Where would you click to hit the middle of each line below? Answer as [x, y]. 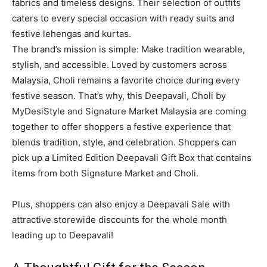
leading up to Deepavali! [63, 235]
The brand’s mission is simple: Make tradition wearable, [128, 49]
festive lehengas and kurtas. [72, 33]
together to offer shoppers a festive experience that [121, 126]
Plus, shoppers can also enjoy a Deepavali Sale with [121, 204]
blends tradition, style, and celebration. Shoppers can [124, 142]
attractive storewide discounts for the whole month [119, 219]
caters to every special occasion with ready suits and [123, 18]
